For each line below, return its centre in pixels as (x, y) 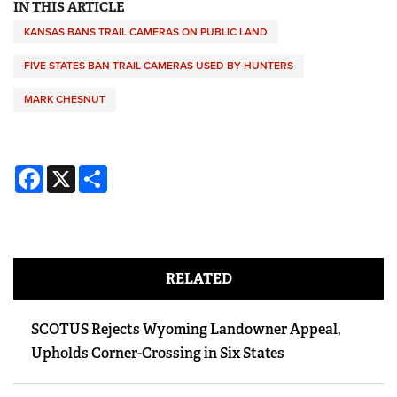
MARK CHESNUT (65, 100)
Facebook (75, 172)
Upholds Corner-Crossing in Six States (158, 354)
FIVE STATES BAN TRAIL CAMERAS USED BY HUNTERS (159, 66)
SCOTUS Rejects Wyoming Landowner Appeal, (186, 330)
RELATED (198, 279)
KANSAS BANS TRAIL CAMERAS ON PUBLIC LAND (146, 32)
